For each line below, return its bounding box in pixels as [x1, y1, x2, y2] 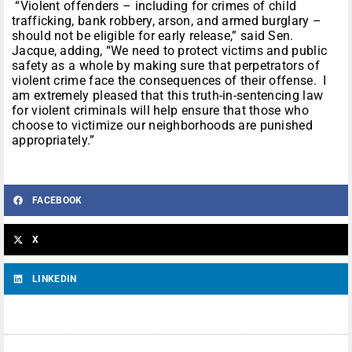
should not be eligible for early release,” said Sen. [12, 28, 294, 44]
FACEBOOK [32, 195, 82, 207]
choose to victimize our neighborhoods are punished [12, 118, 313, 134]
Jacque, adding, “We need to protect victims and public [12, 43, 328, 59]
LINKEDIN [32, 273, 77, 285]
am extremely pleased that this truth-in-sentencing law [12, 88, 324, 104]
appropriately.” [12, 133, 95, 148]
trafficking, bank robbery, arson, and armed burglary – [12, 13, 322, 29]
